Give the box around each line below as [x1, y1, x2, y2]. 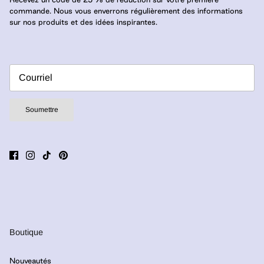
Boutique [9, 227, 43, 237]
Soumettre [25, 105, 58, 114]
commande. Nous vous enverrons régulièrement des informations [9, 6, 243, 15]
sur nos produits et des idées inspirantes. [9, 18, 157, 27]
